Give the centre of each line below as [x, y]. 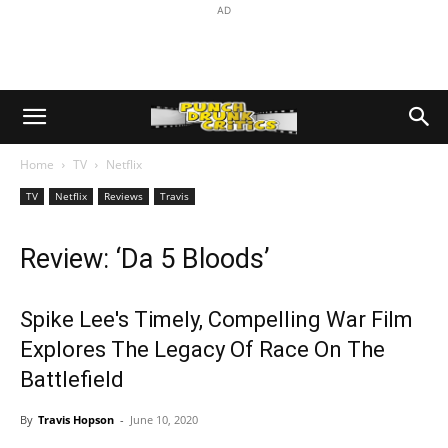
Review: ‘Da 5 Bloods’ [145, 259]
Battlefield [72, 379]
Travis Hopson [76, 419]
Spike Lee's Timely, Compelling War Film [216, 319]
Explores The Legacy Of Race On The [202, 349]
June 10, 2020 [164, 419]
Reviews [123, 196]
